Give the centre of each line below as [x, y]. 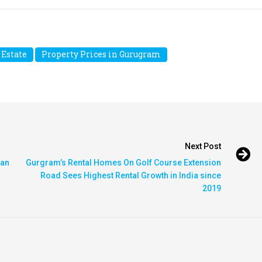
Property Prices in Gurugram [101, 54]
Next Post [203, 146]
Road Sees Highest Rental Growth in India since [131, 176]
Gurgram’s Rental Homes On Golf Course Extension [123, 163]
